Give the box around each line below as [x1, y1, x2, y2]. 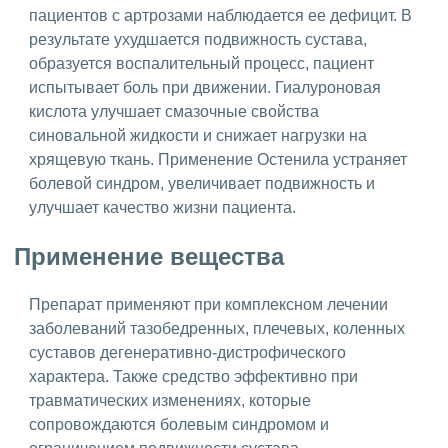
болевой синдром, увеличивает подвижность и [29, 174, 375, 192]
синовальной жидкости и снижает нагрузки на [29, 126, 367, 144]
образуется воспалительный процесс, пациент [29, 54, 374, 72]
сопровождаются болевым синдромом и [29, 416, 329, 434]
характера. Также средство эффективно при [29, 368, 358, 386]
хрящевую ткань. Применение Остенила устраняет [29, 150, 407, 168]
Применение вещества [14, 242, 284, 270]
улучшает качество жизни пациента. [29, 198, 296, 216]
